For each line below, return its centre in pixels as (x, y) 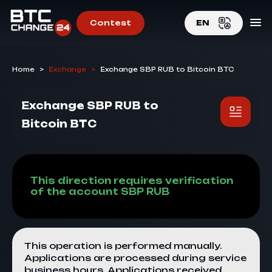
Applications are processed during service (135, 258)
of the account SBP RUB (100, 192)
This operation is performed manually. (123, 246)
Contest (110, 23)
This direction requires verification (132, 181)
